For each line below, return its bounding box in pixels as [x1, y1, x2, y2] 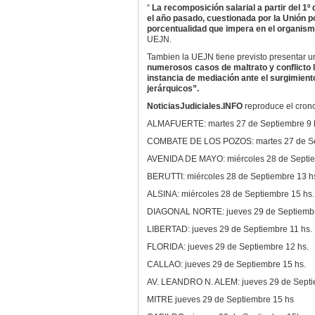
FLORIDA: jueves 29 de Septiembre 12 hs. [146, 242, 309, 252]
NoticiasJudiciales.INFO [146, 101, 245, 111]
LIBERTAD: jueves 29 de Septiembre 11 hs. [146, 224, 312, 234]
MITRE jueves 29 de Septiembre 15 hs [146, 295, 294, 304]
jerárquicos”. [146, 84, 199, 94]
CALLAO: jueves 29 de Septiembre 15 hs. [146, 259, 306, 269]
